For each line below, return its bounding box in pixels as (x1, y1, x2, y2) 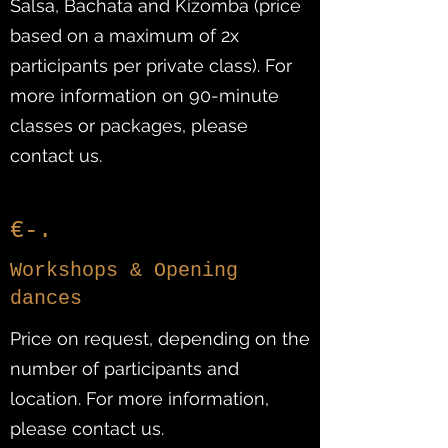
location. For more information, (10, 388, 269, 409)
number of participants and (10, 358, 239, 379)
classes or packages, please (10, 115, 248, 136)
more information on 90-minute (10, 85, 279, 106)
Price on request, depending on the (10, 328, 310, 349)
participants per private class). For (10, 55, 292, 76)
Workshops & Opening (10, 259, 238, 282)
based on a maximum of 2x (10, 25, 239, 46)
